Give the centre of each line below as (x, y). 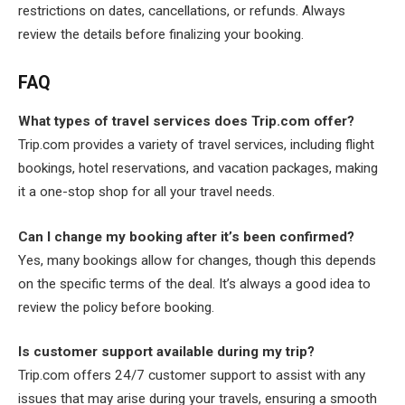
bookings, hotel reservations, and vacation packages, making (198, 169)
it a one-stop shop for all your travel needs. (146, 192)
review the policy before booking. (116, 307)
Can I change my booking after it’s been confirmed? (186, 236)
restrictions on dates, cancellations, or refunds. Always (182, 10)
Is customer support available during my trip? (166, 352)
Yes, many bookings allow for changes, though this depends (197, 260)
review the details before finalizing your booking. (161, 34)
